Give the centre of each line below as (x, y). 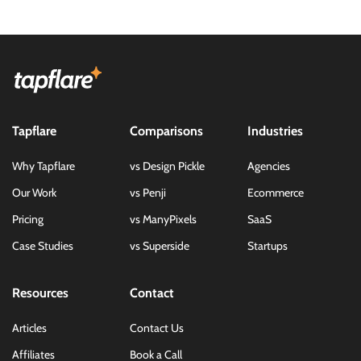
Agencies (269, 166)
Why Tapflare (44, 166)
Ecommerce (276, 193)
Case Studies (43, 246)
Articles (29, 328)
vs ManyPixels (163, 220)
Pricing (28, 220)
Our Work (34, 193)
